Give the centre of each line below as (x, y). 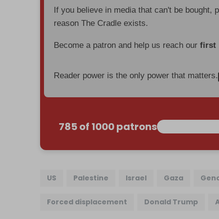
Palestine (91, 178)
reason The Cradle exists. (101, 23)
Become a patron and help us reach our (127, 45)
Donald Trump (171, 202)
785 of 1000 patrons (108, 126)
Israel (136, 178)
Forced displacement (87, 202)
